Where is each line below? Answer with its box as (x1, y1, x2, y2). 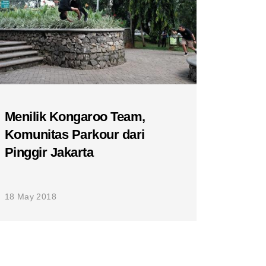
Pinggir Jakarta (4, 145, 94, 160)
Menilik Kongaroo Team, (4, 109, 145, 124)
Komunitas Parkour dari (4, 127, 145, 142)
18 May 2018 (4, 192, 57, 201)
